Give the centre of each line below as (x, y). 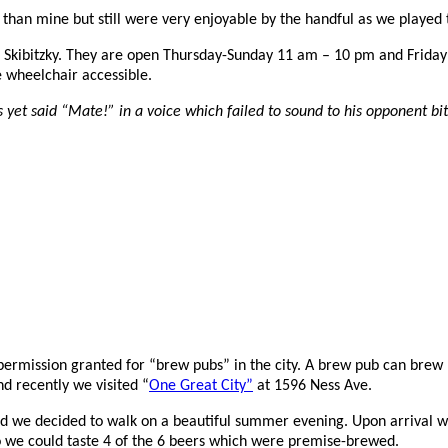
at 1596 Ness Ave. (312, 385)
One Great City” (201, 385)
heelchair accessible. (84, 76)
